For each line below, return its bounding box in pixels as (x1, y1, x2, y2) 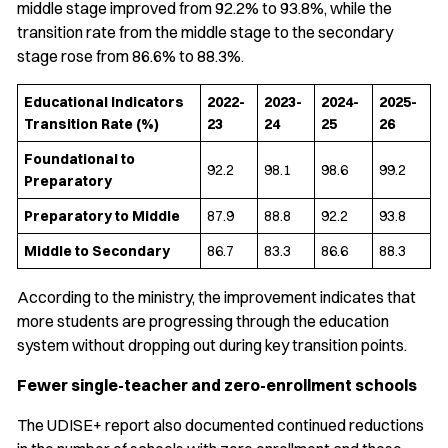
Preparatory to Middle (24, 207, 180, 226)
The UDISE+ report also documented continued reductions (17, 415, 424, 436)
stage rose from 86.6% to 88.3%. (17, 46, 244, 67)
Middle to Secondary (24, 242, 170, 261)
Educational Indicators (24, 93, 184, 112)
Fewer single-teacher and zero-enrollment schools (17, 375, 417, 396)
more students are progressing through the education (17, 311, 389, 332)
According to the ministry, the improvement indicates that (17, 287, 416, 308)
